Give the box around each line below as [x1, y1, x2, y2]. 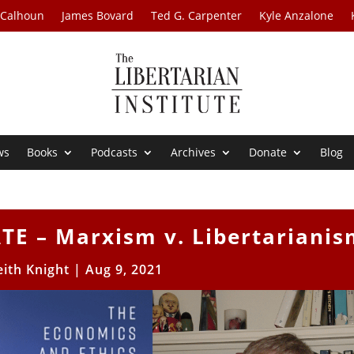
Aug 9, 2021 [85, 261, 164, 279]
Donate [249, 145, 288, 160]
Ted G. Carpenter [151, 8, 243, 23]
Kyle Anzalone [259, 8, 334, 23]
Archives [171, 145, 217, 160]
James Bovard [62, 8, 134, 23]
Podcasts [91, 145, 138, 160]
